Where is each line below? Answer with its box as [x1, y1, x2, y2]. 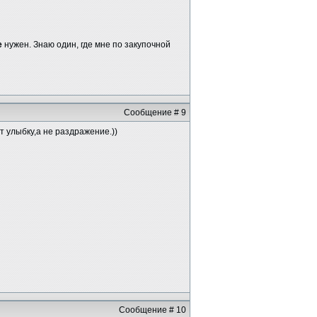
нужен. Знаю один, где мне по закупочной [2, 40, 171, 50]
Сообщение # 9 [124, 108, 186, 117]
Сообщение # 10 [119, 305, 186, 315]
